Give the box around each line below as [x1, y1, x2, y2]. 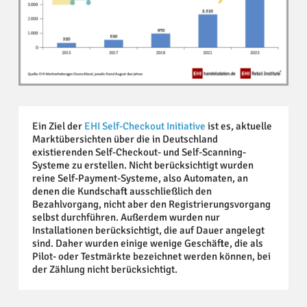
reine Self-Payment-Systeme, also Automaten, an [32, 171, 248, 184]
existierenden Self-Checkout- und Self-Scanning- [32, 145, 246, 158]
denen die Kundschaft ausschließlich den [32, 184, 212, 197]
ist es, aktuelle [205, 119, 272, 132]
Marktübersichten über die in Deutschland [32, 132, 218, 145]
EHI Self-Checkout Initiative [84, 119, 206, 132]
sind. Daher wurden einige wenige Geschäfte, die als [32, 236, 263, 249]
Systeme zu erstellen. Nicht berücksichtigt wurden [32, 158, 254, 171]
